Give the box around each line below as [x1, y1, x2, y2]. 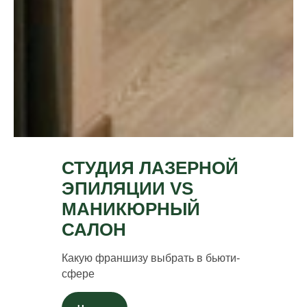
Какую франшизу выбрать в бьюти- [62, 252, 240, 265]
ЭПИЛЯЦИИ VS [62, 178, 193, 199]
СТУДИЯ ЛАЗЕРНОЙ [62, 158, 238, 179]
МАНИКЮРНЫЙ [62, 199, 200, 220]
